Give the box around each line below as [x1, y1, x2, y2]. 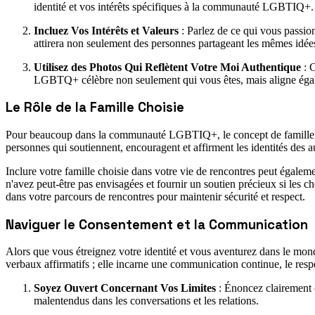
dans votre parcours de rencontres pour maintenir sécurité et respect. [6, 190, 305, 202]
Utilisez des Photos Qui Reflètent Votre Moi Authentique [34, 60, 301, 73]
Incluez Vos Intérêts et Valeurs [34, 24, 179, 37]
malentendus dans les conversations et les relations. [34, 295, 259, 307]
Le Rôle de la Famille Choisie [6, 99, 184, 116]
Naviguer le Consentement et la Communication [6, 216, 308, 233]
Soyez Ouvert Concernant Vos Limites [34, 282, 216, 295]
